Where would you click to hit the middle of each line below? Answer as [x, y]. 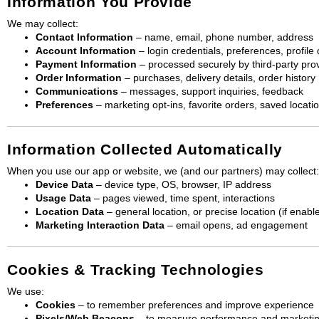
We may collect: [43, 23]
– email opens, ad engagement [236, 225]
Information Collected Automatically [145, 149]
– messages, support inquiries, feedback [211, 91]
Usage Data [63, 198]
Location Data [70, 211]
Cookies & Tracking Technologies [136, 270]
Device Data [64, 184]
